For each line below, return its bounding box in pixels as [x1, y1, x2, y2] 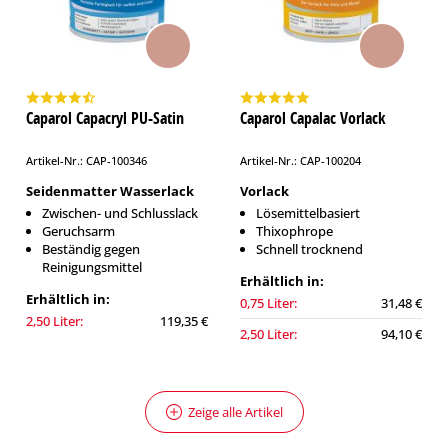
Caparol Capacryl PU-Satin [26, 107, 184, 129]
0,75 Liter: [240, 294, 297, 312]
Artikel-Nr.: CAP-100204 [240, 153, 361, 168]
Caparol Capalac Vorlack [240, 107, 386, 129]
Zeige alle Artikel [187, 403, 283, 421]
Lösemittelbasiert [256, 204, 360, 222]
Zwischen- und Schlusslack [42, 204, 198, 222]
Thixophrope [256, 222, 333, 240]
